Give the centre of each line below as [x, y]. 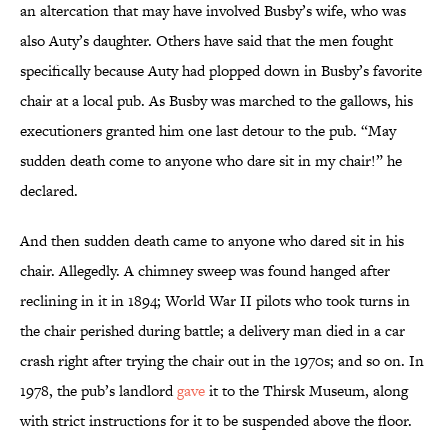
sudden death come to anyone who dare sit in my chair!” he [211, 161]
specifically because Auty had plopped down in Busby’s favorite [221, 71]
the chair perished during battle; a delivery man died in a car [212, 331]
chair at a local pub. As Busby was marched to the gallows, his [216, 101]
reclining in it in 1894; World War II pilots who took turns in [215, 301]
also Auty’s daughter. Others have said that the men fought [206, 41]
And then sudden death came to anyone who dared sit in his [212, 241]
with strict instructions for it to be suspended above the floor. [216, 421]
